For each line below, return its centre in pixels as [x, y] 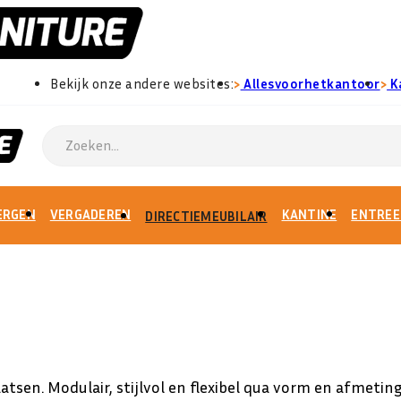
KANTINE [309, 213]
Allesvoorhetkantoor [310, 83]
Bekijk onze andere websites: [142, 83]
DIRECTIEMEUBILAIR [206, 215]
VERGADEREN [90, 213]
